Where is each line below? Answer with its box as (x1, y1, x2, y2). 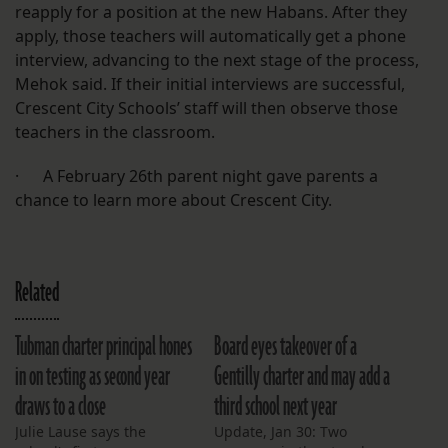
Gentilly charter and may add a (214, 359, 390, 396)
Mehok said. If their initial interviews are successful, (15, 73, 405, 96)
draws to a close (15, 389, 106, 426)
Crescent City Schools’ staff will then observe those (15, 97, 398, 120)
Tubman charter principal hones (15, 329, 192, 366)
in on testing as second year (15, 359, 170, 396)
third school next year (214, 389, 337, 426)
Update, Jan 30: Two (214, 422, 347, 442)
